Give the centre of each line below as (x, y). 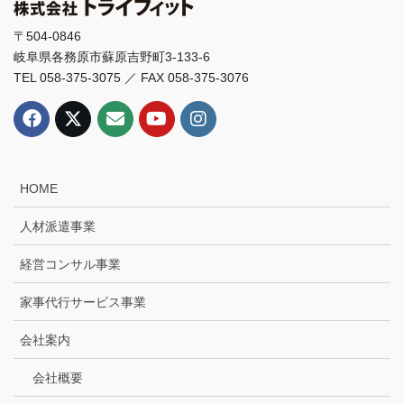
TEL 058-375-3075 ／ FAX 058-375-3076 (131, 78)
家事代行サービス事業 (83, 303)
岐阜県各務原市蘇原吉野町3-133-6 (112, 57)
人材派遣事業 (58, 227)
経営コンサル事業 (70, 265)
